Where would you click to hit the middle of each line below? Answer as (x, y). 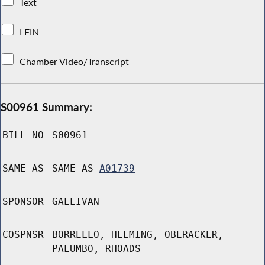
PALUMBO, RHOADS (96, 249)
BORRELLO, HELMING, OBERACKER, (138, 235)
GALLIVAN (76, 202)
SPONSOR (23, 202)
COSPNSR (23, 235)
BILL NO (23, 135)
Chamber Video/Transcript (75, 61)
